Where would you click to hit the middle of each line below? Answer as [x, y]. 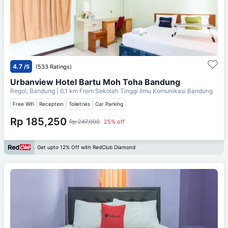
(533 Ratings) [54, 66]
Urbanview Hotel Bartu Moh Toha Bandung [95, 82]
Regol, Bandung [33, 91]
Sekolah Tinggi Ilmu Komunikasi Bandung [154, 91]
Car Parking [109, 104]
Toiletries [79, 104]
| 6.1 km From [75, 91]
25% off [114, 121]
